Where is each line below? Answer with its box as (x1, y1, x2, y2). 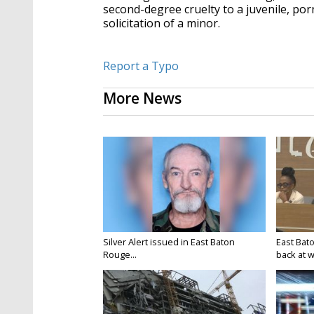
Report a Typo (103, 58, 179, 74)
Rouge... (103, 248, 137, 261)
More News (103, 88, 182, 109)
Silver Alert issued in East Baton (103, 235, 235, 249)
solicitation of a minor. (103, 15, 223, 32)
